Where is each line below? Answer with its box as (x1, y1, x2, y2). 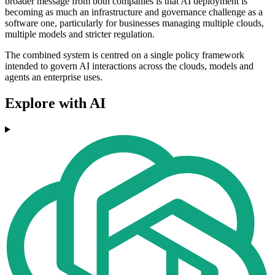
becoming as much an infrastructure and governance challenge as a (5, 7, 263, 18)
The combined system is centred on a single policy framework (5, 50, 244, 61)
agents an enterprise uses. (5, 72, 103, 83)
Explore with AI (5, 95, 106, 112)
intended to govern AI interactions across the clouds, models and (5, 61, 254, 72)
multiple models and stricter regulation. (5, 29, 155, 40)
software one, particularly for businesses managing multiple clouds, (5, 18, 264, 29)
